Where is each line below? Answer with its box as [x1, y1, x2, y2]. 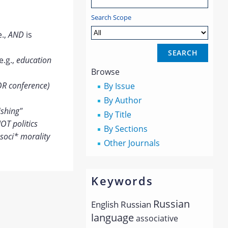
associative [136, 212, 179, 224]
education [16, 54, 51, 66]
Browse [91, 66, 120, 77]
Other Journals [104, 137, 160, 149]
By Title [104, 108, 132, 120]
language [91, 210, 134, 224]
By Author [104, 94, 142, 106]
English [91, 198, 119, 210]
